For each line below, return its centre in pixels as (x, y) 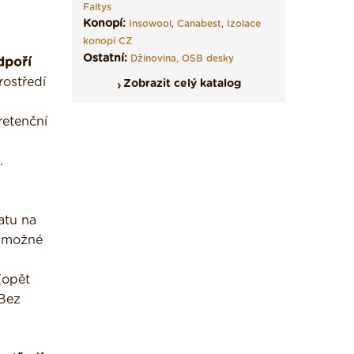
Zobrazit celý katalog (182, 84)
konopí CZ (107, 41)
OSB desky (208, 58)
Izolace (244, 24)
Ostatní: (105, 58)
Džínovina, (154, 58)
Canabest (199, 24)
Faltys (97, 7)
